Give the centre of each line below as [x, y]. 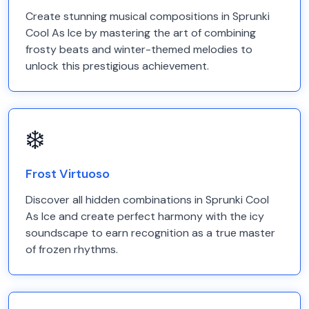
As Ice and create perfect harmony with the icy [145, 216]
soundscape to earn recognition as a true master [150, 233]
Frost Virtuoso [68, 174]
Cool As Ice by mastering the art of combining [141, 33]
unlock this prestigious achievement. [117, 66]
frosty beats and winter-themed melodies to [139, 49]
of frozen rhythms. [72, 249]
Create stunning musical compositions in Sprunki [148, 16]
